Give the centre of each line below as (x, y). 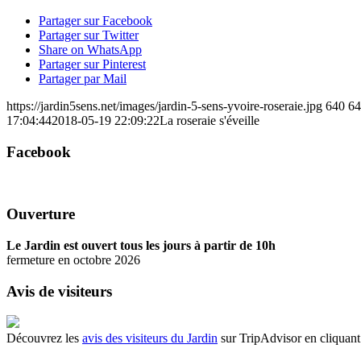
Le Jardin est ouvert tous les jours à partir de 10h (141, 246)
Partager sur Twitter (89, 35)
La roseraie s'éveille (210, 121)
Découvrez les (44, 338)
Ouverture (41, 214)
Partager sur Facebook (95, 21)
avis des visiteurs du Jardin (150, 338)
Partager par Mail (83, 79)
